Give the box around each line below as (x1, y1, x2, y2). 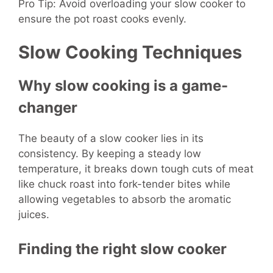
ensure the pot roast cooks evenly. (18, 12, 186, 25)
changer (18, 99, 77, 117)
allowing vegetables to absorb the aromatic (18, 193, 231, 206)
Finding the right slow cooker (18, 239, 227, 258)
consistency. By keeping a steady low (18, 147, 201, 160)
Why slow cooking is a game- (18, 77, 228, 95)
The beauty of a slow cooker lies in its (18, 132, 204, 145)
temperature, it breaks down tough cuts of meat (18, 163, 253, 175)
